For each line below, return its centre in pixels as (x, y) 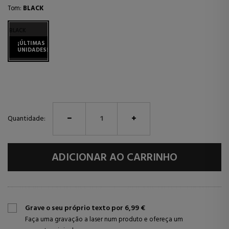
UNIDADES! (33, 50)
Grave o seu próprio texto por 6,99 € (85, 208)
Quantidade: (27, 119)
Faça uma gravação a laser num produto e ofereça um (104, 220)
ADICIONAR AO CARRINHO (114, 158)
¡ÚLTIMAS (31, 43)
